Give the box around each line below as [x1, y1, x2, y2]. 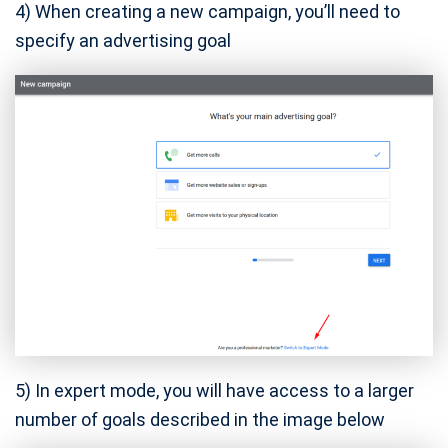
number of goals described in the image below [15, 408, 385, 430]
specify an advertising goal [15, 29, 231, 51]
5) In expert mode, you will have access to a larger [15, 379, 414, 401]
